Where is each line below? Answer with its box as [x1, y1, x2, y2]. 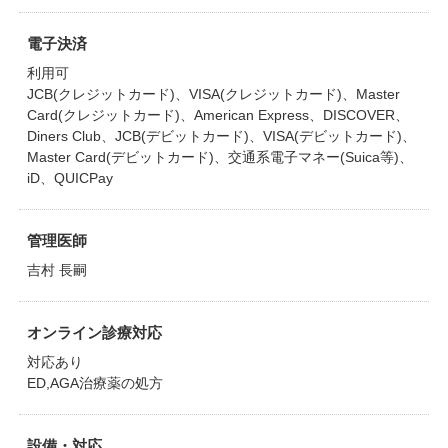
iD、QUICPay [26, 170, 113, 186]
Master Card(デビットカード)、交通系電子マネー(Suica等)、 [26, 149, 413, 165]
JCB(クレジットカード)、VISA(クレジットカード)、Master [26, 86, 400, 102]
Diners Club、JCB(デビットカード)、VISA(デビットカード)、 [26, 128, 416, 144]
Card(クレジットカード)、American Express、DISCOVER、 [26, 107, 409, 123]
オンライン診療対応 [26, 324, 162, 341]
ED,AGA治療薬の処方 [26, 375, 163, 391]
